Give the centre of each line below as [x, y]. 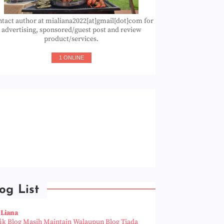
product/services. [71, 39]
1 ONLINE [71, 57]
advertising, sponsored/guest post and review [71, 30]
